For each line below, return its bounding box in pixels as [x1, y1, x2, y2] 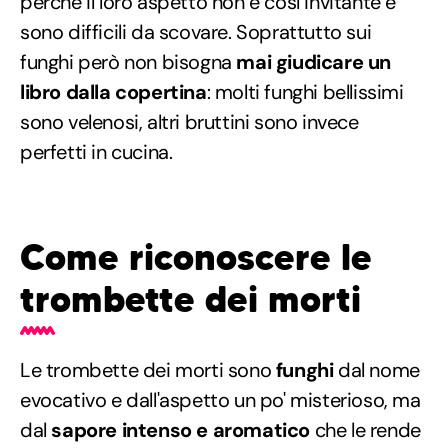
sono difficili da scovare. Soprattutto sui [20, 18, 372, 45]
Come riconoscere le [20, 234, 372, 280]
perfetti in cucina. [20, 138, 173, 165]
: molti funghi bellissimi [206, 78, 404, 105]
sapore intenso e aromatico [46, 416, 311, 443]
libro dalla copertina [20, 78, 207, 105]
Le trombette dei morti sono [20, 356, 276, 383]
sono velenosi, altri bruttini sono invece [20, 108, 359, 135]
